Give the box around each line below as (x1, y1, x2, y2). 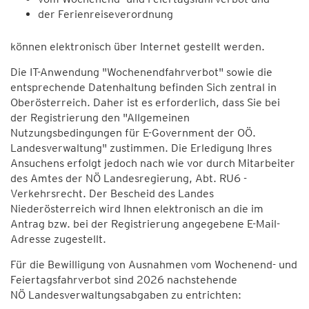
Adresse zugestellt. (10, 232, 106, 246)
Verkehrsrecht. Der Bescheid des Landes (10, 187, 214, 200)
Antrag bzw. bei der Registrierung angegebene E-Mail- (10, 217, 280, 230)
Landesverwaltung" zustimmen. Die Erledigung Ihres (10, 141, 272, 154)
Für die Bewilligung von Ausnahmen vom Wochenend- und (10, 258, 297, 271)
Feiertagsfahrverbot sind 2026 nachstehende (10, 273, 237, 286)
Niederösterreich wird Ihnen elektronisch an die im (10, 202, 263, 215)
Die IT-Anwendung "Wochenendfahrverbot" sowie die (10, 66, 272, 79)
